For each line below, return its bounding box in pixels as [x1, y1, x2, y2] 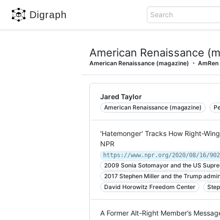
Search [150, 10, 173, 19]
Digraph [29, 9, 67, 20]
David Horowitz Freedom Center [104, 183, 195, 191]
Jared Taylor [100, 92, 142, 101]
